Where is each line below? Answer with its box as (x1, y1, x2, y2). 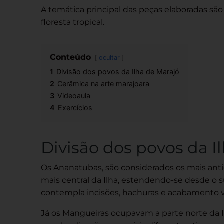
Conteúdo (50, 52, 91, 62)
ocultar (99, 54, 120, 61)
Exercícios (58, 103, 92, 112)
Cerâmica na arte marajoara (57, 79, 149, 88)
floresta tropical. (41, 17, 104, 27)
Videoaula (57, 91, 90, 100)
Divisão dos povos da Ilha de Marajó (56, 67, 179, 76)
